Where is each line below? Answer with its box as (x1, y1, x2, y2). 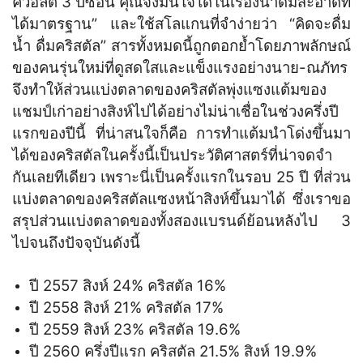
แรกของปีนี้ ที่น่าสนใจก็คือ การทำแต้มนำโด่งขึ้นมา (12, 123, 351, 143)
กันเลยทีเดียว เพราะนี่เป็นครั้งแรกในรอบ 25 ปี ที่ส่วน (12, 167, 351, 186)
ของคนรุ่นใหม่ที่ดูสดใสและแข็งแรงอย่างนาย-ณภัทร (12, 58, 348, 77)
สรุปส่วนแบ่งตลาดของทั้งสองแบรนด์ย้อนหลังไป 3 (12, 211, 351, 230)
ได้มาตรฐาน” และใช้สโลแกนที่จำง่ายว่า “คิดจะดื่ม (12, 14, 351, 33)
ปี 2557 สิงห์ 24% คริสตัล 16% (29, 275, 226, 295)
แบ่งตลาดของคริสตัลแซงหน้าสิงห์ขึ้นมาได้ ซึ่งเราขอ (12, 189, 351, 208)
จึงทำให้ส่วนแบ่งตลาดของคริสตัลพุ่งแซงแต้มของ (12, 79, 327, 99)
